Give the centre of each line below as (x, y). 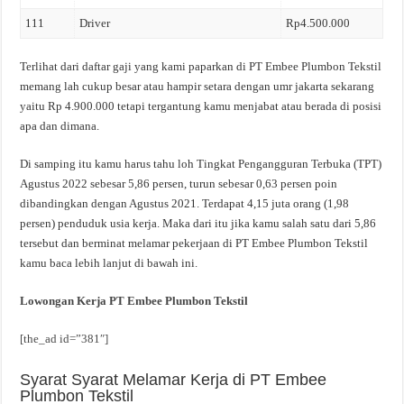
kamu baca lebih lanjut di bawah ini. (109, 262)
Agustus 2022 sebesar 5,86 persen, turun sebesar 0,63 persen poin (179, 183)
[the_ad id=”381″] (64, 338)
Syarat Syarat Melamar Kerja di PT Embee (174, 379)
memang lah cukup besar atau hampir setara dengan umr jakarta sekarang (197, 86)
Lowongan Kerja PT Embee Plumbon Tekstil (134, 300)
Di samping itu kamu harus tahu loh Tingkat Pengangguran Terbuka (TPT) (201, 163)
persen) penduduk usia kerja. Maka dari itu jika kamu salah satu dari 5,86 (198, 223)
